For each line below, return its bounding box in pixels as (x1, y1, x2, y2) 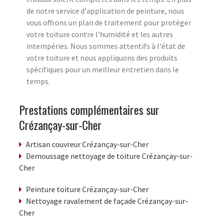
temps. (26, 76, 50, 87)
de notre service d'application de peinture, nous (26, 6, 184, 16)
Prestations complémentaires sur (19, 101, 159, 119)
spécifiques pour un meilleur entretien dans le (26, 65, 179, 75)
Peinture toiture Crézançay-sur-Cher (26, 184, 149, 195)
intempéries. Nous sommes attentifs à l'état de (26, 41, 185, 51)
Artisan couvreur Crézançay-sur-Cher (26, 139, 149, 150)
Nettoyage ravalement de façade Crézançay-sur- (26, 196, 188, 206)
